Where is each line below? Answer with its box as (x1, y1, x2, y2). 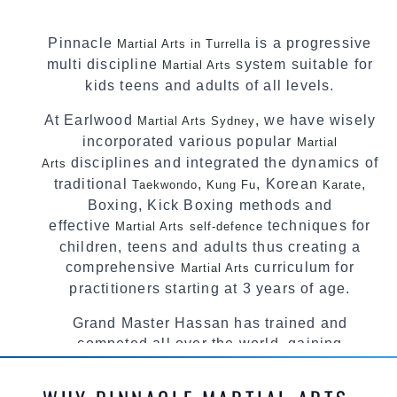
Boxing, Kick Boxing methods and (87, 197, 333, 213)
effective (49, 217, 116, 233)
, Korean (256, 175, 323, 191)
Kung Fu (206, 177, 257, 191)
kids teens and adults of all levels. (85, 77, 335, 93)
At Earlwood (43, 112, 138, 128)
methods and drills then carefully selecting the (42, 376, 378, 392)
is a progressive (255, 35, 372, 51)
